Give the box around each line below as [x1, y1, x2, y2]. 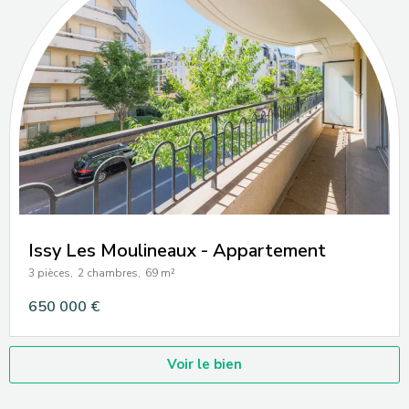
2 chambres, [78, 265, 141, 280]
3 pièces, [28, 265, 73, 280]
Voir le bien [167, 354, 242, 373]
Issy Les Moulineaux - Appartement [28, 237, 326, 263]
